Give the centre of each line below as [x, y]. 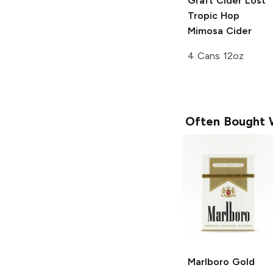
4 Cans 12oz [216, 55]
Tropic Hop [214, 15]
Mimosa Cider [220, 30]
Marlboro [208, 261]
